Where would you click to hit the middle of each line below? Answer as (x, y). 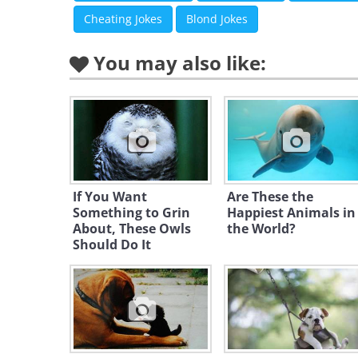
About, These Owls (132, 229)
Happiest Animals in (291, 213)
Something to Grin (131, 213)
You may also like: (180, 63)
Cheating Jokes (123, 19)
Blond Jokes (217, 19)
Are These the (270, 197)
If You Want (110, 197)
